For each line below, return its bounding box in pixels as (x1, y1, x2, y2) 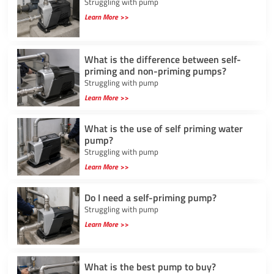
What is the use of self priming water (84, 120, 243, 136)
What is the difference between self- (84, 51, 241, 67)
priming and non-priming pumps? (84, 63, 226, 78)
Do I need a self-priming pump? (84, 190, 217, 205)
